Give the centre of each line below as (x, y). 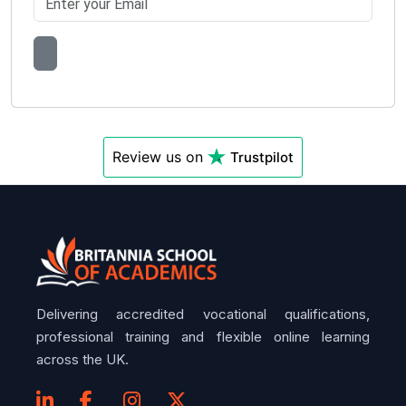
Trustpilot (262, 157)
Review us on (160, 156)
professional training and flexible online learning (203, 336)
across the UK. (82, 359)
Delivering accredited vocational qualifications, (203, 314)
